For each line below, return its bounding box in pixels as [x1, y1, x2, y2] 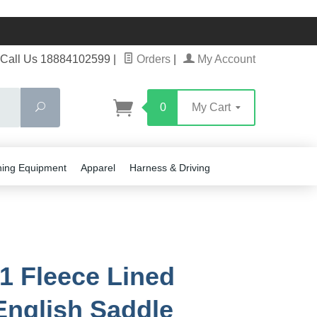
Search [45, 101, 77, 113]
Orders [134, 53, 171, 65]
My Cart [192, 101, 234, 113]
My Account [195, 53, 255, 65]
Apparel [81, 162, 115, 173]
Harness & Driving [129, 162, 210, 173]
